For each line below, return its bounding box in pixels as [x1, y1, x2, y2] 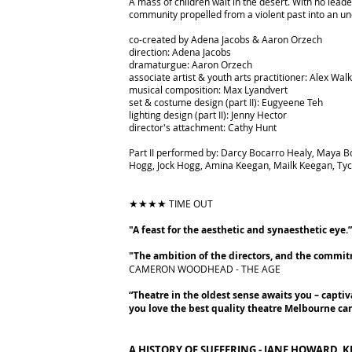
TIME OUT [167, 197, 213, 210]
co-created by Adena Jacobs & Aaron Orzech [129, 33, 322, 46]
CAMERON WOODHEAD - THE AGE [129, 262, 280, 275]
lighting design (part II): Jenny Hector [129, 108, 287, 121]
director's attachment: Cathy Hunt [129, 121, 277, 134]
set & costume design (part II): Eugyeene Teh [129, 96, 323, 108]
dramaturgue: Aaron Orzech [129, 58, 252, 71]
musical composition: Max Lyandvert [129, 83, 288, 96]
